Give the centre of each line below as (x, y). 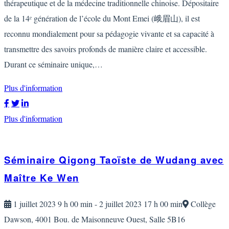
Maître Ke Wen (42, 178)
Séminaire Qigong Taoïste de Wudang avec (114, 160)
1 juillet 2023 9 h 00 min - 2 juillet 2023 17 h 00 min (97, 204)
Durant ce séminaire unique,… (53, 64)
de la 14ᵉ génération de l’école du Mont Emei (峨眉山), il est (102, 18)
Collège (202, 204)
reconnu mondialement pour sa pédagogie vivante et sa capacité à (109, 33)
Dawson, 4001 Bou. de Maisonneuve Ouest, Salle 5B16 (95, 219)
